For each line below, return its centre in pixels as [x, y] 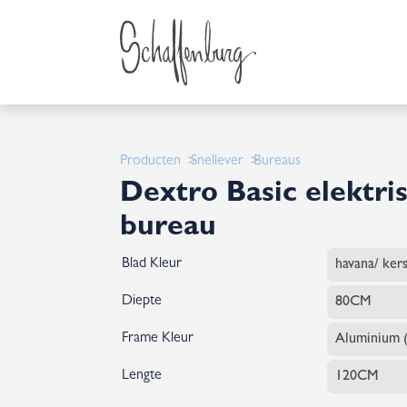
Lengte [142, 376]
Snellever [217, 162]
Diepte [142, 302]
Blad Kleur [152, 264]
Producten [150, 162]
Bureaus [277, 162]
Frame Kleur [158, 339]
